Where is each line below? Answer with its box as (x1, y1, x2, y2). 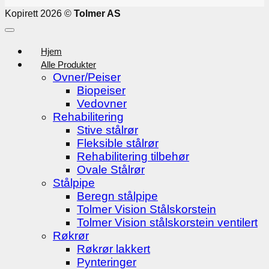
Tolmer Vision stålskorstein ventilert (77, 216, 258, 229)
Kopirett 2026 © (5, 8, 74, 19)
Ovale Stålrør (77, 163, 145, 176)
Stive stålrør (77, 123, 138, 136)
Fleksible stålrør (77, 136, 159, 150)
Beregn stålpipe (77, 189, 158, 202)
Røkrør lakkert (77, 242, 150, 255)
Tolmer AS (74, 8, 121, 19)
